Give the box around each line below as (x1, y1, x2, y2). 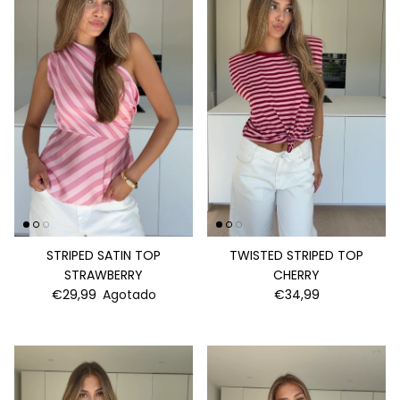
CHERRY (273, 265, 320, 284)
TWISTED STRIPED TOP (229, 246, 363, 264)
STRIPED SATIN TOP (46, 246, 161, 264)
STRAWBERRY (64, 265, 143, 284)
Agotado (102, 285, 156, 304)
